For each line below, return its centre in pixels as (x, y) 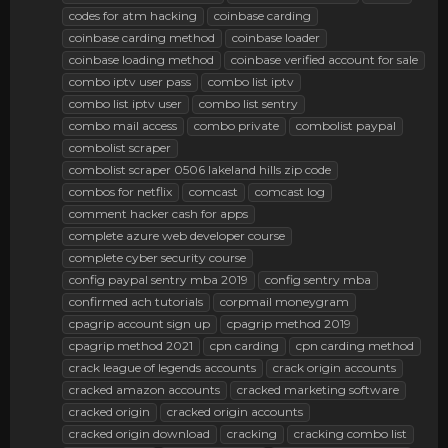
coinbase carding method (142, 37)
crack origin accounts (334, 367)
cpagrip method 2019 (289, 323)
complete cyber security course (157, 257)
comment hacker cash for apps (158, 213)
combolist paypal (346, 125)
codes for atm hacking (133, 15)
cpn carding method (355, 345)
